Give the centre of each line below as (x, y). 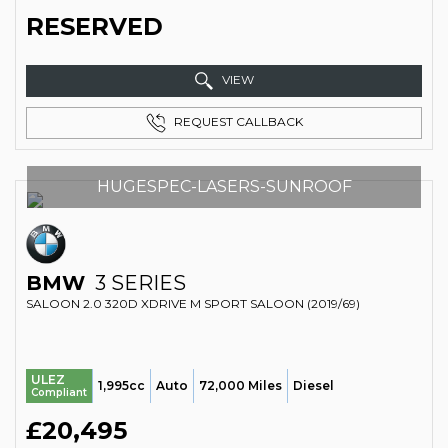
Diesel (313, 385)
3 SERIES (138, 283)
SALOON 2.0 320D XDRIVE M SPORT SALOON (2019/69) (193, 303)
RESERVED (94, 26)
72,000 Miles (240, 385)
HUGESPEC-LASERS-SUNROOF (224, 186)
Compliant (59, 392)
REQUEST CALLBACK (236, 122)
